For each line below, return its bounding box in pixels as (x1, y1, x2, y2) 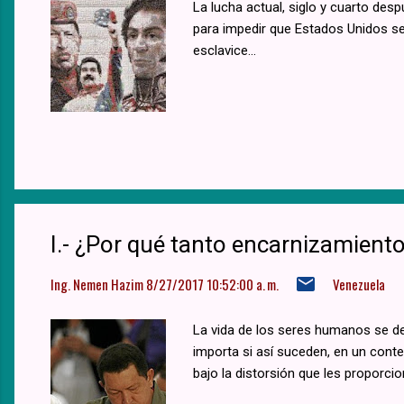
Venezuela (333, 273, 385, 294)
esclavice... (193, 41, 256, 59)
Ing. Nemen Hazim (50, 273, 143, 294)
